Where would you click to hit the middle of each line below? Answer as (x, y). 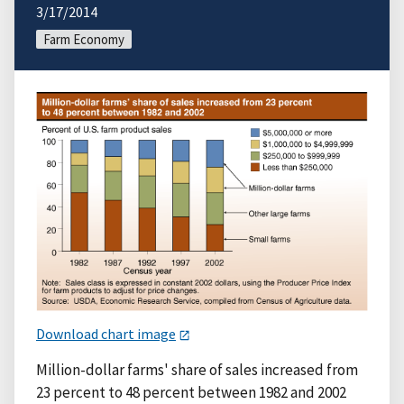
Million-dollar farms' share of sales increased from (197, 369)
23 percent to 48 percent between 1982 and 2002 (191, 392)
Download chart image (106, 333)
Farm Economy (84, 39)
